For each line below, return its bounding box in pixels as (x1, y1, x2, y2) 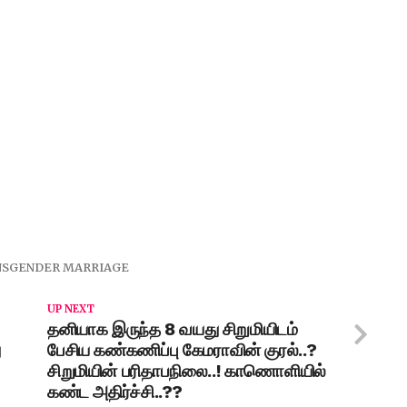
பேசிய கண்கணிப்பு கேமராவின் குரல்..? (47, 340, 317, 361)
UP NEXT (47, 303, 94, 315)
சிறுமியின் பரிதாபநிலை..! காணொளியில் (47, 361, 326, 382)
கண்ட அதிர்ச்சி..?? (47, 382, 184, 402)
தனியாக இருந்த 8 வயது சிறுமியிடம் (47, 319, 298, 340)
